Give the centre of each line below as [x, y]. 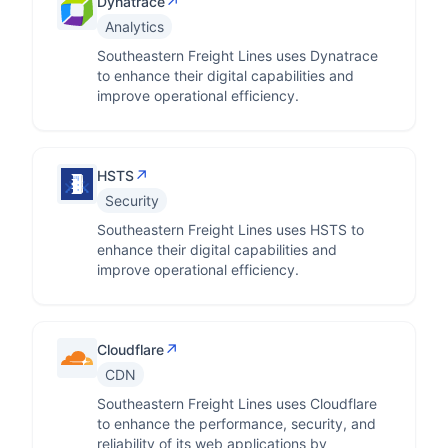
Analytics [134, 26]
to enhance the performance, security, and [236, 423]
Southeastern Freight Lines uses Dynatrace [237, 55]
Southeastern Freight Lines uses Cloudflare [237, 403]
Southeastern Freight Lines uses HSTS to [230, 229]
